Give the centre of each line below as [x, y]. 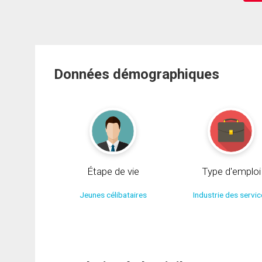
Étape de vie [113, 171]
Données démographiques [137, 74]
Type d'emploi [231, 171]
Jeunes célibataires [113, 194]
